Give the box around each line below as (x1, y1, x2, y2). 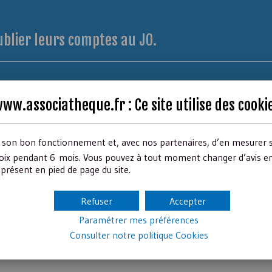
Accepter (169, 194, 206, 207)
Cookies (175, 228, 208, 241)
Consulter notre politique (69, 228, 175, 241)
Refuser (80, 194, 112, 207)
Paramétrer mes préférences (79, 213, 199, 226)
